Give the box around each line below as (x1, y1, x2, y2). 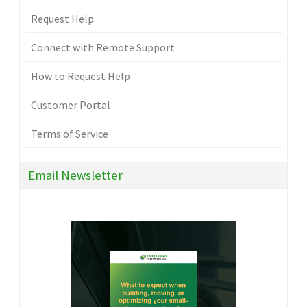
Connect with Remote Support (31, 40, 175, 55)
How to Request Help (31, 69, 130, 84)
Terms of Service (31, 127, 108, 141)
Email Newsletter (28, 167, 123, 184)
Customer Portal (31, 98, 110, 112)
